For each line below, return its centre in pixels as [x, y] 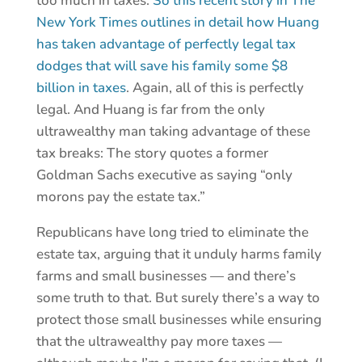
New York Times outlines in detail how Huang [177, 23]
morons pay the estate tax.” [120, 197]
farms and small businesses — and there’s [166, 276]
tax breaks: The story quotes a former [152, 154]
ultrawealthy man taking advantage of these [173, 132]
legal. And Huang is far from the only [150, 110]
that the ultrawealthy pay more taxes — [159, 342]
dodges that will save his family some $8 [162, 66]
